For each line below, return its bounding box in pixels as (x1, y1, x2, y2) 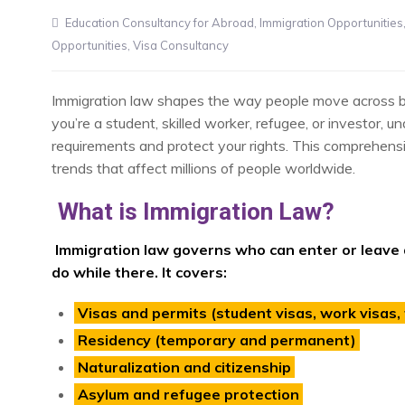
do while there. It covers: (52, 263, 227, 282)
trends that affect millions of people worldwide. (52, 159, 355, 178)
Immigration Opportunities (259, 15, 403, 31)
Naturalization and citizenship (78, 358, 291, 377)
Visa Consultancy (133, 38, 229, 53)
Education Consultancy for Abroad (65, 15, 254, 31)
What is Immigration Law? (57, 198, 334, 226)
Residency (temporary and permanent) (78, 331, 356, 350)
